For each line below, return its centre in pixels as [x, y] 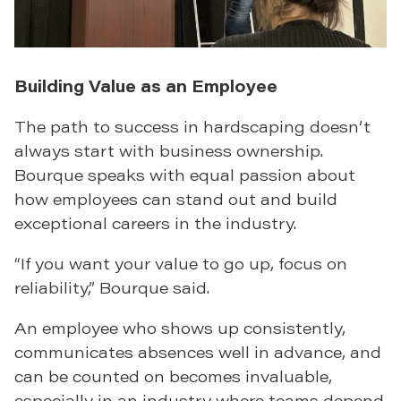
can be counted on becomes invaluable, [173, 376]
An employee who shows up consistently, [180, 328]
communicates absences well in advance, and [198, 352]
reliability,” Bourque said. [112, 288]
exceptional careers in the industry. [155, 223]
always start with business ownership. [169, 151]
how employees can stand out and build [176, 199]
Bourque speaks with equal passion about [185, 175]
